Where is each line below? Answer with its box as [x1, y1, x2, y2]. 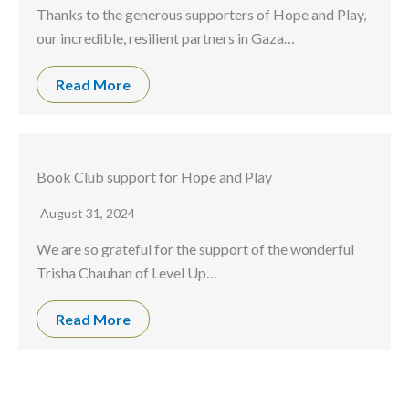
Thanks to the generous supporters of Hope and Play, [37, 5, 366, 24]
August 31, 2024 [40, 205, 135, 222]
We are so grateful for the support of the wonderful [37, 240, 354, 258]
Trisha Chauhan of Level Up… [37, 264, 217, 282]
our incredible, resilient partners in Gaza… [37, 29, 295, 47]
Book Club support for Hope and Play [37, 168, 272, 186]
